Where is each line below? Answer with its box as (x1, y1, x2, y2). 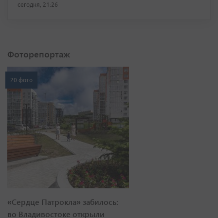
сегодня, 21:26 (18, 1, 58, 8)
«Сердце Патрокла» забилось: (7, 196, 118, 207)
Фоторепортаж (7, 48, 70, 60)
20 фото (10, 76, 33, 83)
